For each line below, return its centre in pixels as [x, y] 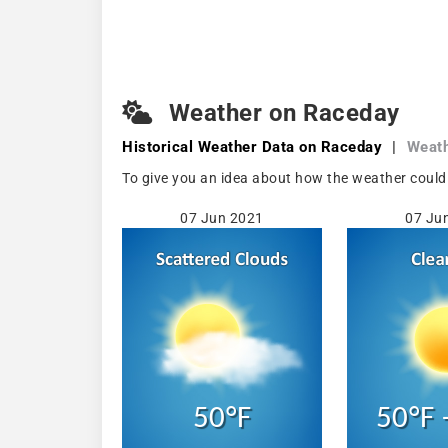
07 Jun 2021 [222, 218]
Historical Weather [189, 147]
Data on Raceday [319, 147]
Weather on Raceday [281, 113]
